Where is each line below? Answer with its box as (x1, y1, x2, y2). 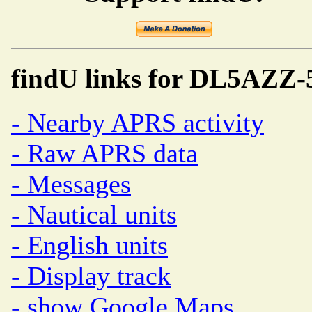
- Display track (11, 260, 171, 290)
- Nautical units (11, 199, 177, 229)
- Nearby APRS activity (11, 107, 264, 137)
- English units (11, 230, 168, 260)
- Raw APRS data (11, 138, 198, 168)
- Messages (11, 169, 131, 198)
